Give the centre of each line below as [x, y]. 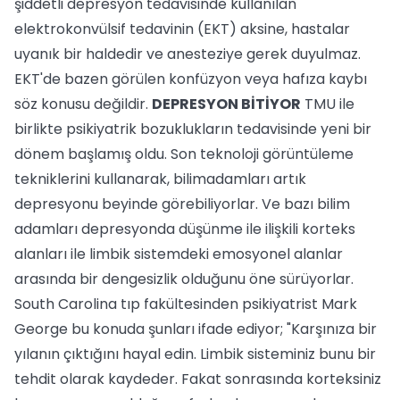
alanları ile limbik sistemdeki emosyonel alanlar [179, 254]
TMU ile [328, 104]
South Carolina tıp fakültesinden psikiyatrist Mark [186, 304]
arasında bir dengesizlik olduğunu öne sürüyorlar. [184, 279]
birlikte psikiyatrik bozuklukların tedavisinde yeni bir [193, 129]
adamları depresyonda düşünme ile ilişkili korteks [185, 229]
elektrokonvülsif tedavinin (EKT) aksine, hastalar [182, 29]
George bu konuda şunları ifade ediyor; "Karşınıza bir [196, 329]
